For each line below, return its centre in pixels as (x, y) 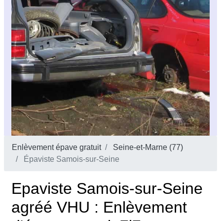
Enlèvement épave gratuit (56, 147)
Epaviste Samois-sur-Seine (107, 189)
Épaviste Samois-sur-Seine (71, 159)
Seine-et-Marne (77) (148, 147)
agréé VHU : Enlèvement (99, 207)
